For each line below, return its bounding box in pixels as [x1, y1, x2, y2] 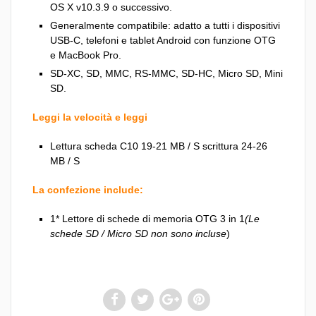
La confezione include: [32, 184, 143, 196]
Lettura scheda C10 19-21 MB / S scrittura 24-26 [50, 140, 267, 152]
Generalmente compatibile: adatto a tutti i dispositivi [50, 20, 280, 32]
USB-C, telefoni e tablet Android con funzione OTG [50, 35, 276, 47]
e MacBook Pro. [50, 49, 121, 61]
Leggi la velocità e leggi [32, 111, 147, 123]
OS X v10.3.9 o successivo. [50, 1, 172, 13]
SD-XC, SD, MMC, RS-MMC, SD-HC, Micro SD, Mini [50, 68, 283, 80]
